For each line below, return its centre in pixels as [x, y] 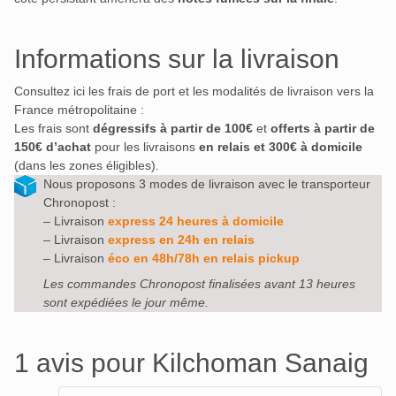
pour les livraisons [147, 147]
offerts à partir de [323, 129]
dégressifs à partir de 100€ [173, 129]
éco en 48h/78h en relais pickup [204, 259]
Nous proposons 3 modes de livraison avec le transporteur [207, 184]
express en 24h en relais [181, 240]
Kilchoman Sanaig [260, 363]
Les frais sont [53, 129]
